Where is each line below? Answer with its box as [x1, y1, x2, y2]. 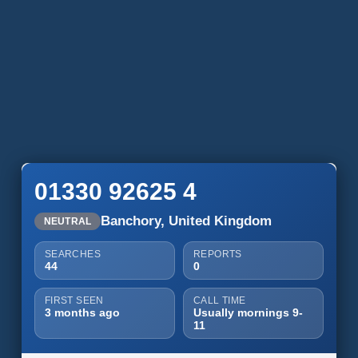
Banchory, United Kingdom [101, 213, 272, 229]
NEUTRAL [43, 216, 92, 227]
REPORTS [193, 249, 242, 260]
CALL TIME [193, 295, 246, 306]
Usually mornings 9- [193, 306, 303, 319]
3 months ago [44, 306, 120, 319]
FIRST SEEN [44, 295, 104, 306]
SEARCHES [44, 249, 101, 260]
